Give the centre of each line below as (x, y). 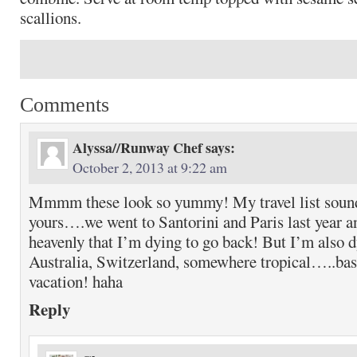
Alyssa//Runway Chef (137, 147)
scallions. (51, 18)
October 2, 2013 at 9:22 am (150, 167)
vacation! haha (76, 281)
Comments (65, 105)
